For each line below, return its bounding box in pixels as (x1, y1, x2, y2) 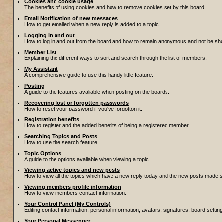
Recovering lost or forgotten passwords (24, 100, 129, 106)
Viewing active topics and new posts (24, 167, 120, 173)
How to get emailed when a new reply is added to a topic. (24, 21, 160, 27)
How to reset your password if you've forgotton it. (24, 106, 142, 111)
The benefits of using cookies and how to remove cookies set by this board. (24, 4, 206, 10)
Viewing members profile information (24, 184, 121, 190)
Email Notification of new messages (24, 15, 118, 21)
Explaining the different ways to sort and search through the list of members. (24, 55, 207, 61)
